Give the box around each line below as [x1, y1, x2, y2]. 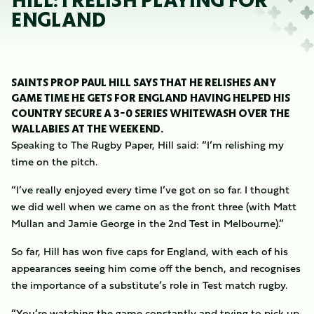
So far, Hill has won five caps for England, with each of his [11, 243, 288, 259]
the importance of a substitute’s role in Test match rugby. [11, 277, 287, 293]
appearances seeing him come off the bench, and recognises [11, 260, 301, 276]
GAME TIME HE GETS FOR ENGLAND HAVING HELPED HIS [11, 93, 290, 102]
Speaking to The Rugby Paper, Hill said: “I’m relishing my [11, 137, 284, 153]
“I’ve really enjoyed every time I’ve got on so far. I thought [11, 182, 289, 198]
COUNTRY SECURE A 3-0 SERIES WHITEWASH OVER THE [11, 109, 289, 118]
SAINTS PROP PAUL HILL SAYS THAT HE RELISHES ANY [11, 78, 276, 87]
